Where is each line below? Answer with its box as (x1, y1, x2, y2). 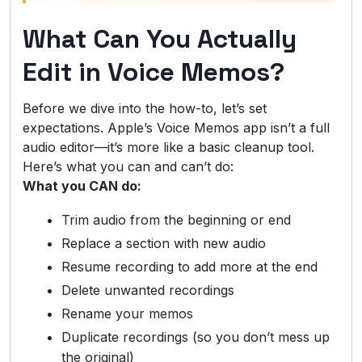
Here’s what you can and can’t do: (23, 158, 234, 175)
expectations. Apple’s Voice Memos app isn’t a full (23, 119, 330, 136)
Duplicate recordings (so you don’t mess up (61, 328, 330, 345)
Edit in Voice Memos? (23, 55, 284, 88)
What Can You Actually (23, 22, 297, 55)
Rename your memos (61, 305, 193, 322)
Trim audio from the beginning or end (61, 211, 291, 228)
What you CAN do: (23, 177, 141, 194)
